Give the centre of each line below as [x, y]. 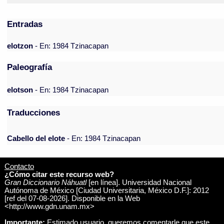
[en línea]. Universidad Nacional [139, 182]
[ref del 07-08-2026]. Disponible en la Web [72, 198]
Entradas [25, 24]
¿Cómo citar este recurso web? [59, 174]
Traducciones [34, 113]
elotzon [21, 46]
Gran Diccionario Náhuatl [45, 182]
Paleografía [30, 67]
